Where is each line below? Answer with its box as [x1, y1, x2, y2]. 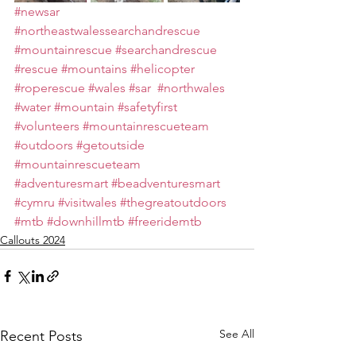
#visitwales [58, 195, 117, 210]
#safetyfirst [118, 99, 177, 114]
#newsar [14, 4, 60, 19]
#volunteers [14, 118, 79, 133]
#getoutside [76, 137, 145, 153]
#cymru [14, 195, 55, 210]
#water [14, 99, 51, 114]
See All [219, 327, 254, 341]
